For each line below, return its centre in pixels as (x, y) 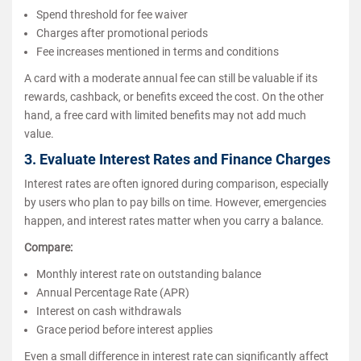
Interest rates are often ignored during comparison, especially (176, 183)
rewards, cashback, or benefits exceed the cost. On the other (174, 96)
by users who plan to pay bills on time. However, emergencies (175, 202)
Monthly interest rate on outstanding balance (149, 274)
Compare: (48, 247)
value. (39, 133)
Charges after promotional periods (122, 33)
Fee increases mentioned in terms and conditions (158, 51)
